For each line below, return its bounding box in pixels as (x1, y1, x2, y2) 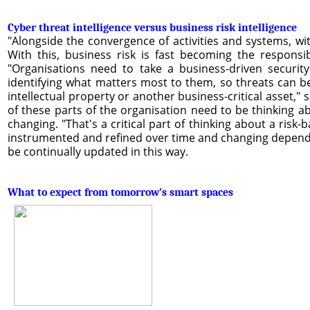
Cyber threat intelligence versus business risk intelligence (8, 21, 297, 34)
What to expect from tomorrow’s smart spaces (8, 185, 233, 199)
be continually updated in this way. (8, 143, 188, 159)
